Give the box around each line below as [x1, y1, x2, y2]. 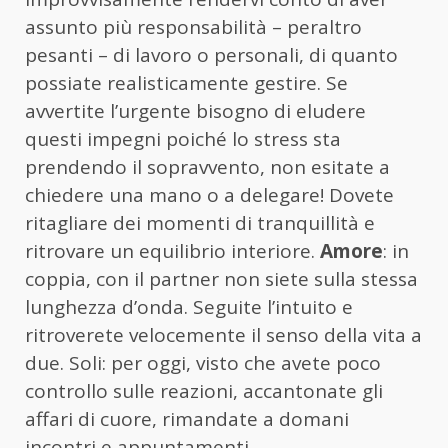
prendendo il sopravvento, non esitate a [25, 154, 390, 181]
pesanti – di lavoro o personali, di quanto [25, 42, 398, 69]
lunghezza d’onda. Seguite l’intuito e [25, 294, 353, 321]
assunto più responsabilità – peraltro [25, 14, 362, 41]
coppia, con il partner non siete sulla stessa [25, 266, 418, 293]
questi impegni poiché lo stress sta [25, 126, 341, 153]
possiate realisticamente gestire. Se [25, 70, 348, 97]
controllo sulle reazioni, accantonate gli [25, 378, 383, 405]
